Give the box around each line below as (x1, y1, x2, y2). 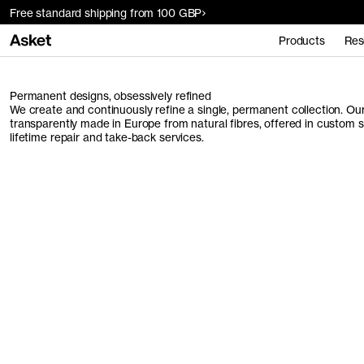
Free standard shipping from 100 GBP (10, 6, 202, 19)
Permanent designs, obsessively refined (10, 89, 211, 102)
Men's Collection (19, 235, 166, 261)
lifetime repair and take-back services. (10, 131, 204, 144)
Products (278, 33, 325, 47)
